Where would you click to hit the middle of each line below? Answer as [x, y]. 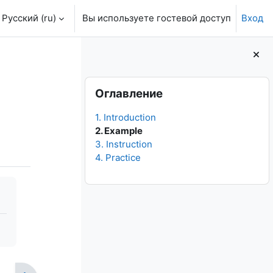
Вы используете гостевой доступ [157, 18]
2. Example [119, 131]
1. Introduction [126, 118]
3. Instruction [124, 144]
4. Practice [118, 158]
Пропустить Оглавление [138, 83]
